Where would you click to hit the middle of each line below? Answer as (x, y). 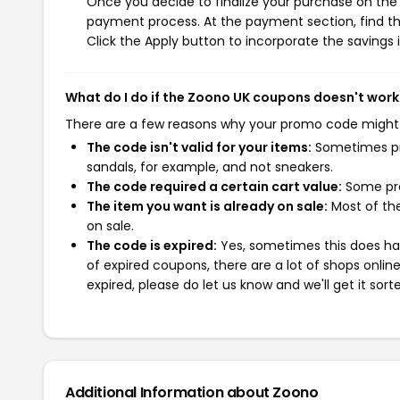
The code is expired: (152, 246)
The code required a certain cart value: (214, 187)
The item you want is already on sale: (207, 206)
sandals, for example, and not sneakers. (210, 167)
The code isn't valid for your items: (199, 147)
